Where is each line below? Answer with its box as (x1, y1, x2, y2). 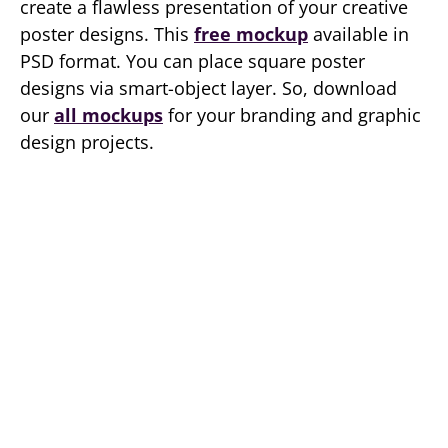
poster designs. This (20, 22, 194, 46)
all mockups (54, 103, 163, 127)
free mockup (194, 22, 308, 46)
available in (308, 22, 409, 46)
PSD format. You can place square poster (20, 49, 365, 73)
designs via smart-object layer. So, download (20, 76, 397, 100)
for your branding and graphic (163, 103, 421, 127)
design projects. (20, 130, 154, 154)
